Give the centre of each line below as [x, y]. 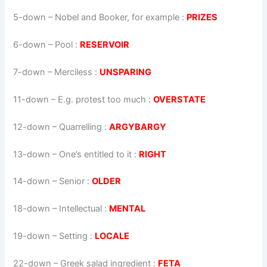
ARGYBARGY [138, 127]
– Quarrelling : [80, 127]
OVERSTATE [180, 99]
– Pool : [63, 45]
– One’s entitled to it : [95, 154]
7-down [30, 72]
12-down [32, 127]
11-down [31, 99]
